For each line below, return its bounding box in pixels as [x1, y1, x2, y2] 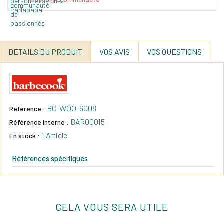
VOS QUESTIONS [147, 46, 202, 56]
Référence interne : [9, 118, 69, 127]
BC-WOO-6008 [47, 103, 96, 113]
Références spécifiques [12, 154, 88, 163]
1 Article [41, 130, 67, 140]
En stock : [9, 131, 40, 140]
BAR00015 [70, 117, 105, 127]
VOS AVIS [99, 46, 130, 56]
